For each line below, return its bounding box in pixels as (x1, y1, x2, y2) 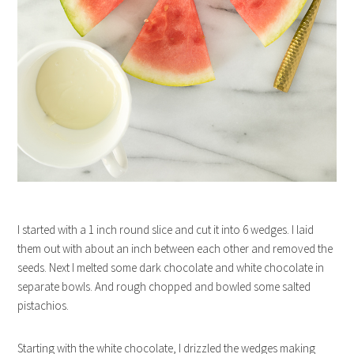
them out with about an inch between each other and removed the (17, 240, 333, 256)
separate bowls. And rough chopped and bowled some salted (17, 278, 311, 294)
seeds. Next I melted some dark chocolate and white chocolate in (17, 259, 325, 275)
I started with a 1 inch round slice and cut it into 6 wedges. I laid (17, 221, 314, 237)
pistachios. (17, 297, 70, 313)
